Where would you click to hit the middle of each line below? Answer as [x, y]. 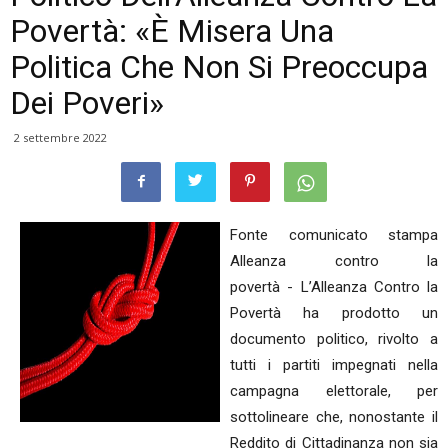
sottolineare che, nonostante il [334, 417]
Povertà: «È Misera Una [172, 31]
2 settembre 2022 [60, 137]
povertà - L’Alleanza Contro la [334, 287]
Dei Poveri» [87, 103]
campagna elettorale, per [334, 391]
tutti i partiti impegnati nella [334, 365]
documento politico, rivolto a [334, 339]
